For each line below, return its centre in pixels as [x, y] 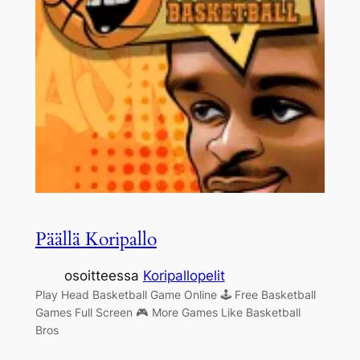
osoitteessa [103, 276]
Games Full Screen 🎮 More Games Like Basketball [168, 313]
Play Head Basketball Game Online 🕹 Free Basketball [175, 295]
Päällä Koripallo [96, 239]
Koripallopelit [184, 276]
